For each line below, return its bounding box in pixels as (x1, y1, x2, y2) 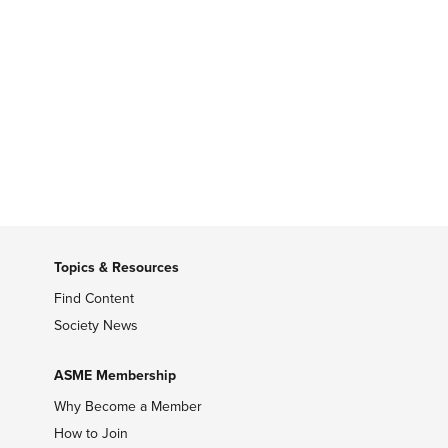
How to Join (53, 424, 128, 442)
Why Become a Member (53, 397, 202, 415)
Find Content (53, 289, 134, 307)
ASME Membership (53, 366, 176, 384)
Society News (53, 316, 138, 334)
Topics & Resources (53, 258, 179, 276)
